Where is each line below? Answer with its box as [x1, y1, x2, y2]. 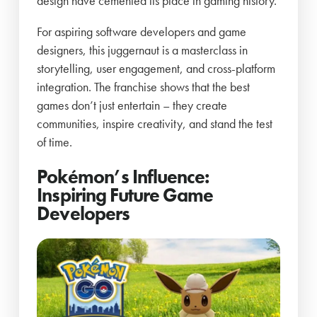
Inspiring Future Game [37, 182, 214, 207]
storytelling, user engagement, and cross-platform [37, 60, 276, 77]
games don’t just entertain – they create [37, 97, 228, 114]
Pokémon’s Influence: [37, 163, 210, 189]
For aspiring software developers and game [37, 23, 247, 40]
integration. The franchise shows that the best [37, 79, 250, 96]
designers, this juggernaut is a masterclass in [37, 42, 248, 59]
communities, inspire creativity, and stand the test [37, 115, 273, 132]
